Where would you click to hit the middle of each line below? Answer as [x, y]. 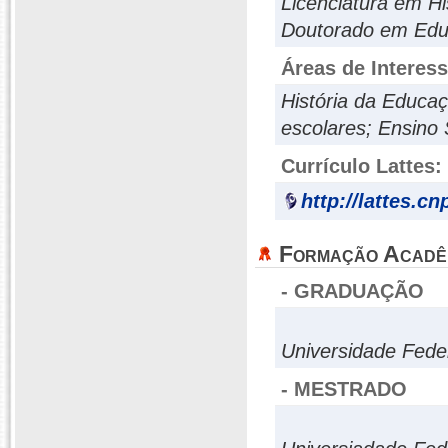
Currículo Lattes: [361, 166]
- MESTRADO [344, 389]
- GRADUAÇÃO [352, 291]
